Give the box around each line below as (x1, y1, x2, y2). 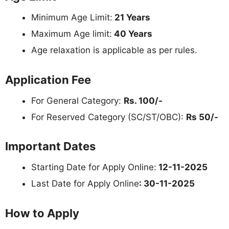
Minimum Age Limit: (31, 12, 112, 23)
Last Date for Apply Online (31, 178, 139, 189)
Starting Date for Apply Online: (31, 162, 156, 173)
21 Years (112, 12, 150, 23)
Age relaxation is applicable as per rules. (31, 45, 197, 56)
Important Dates (5, 140, 96, 153)
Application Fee (5, 73, 91, 86)
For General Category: (31, 95, 124, 106)
